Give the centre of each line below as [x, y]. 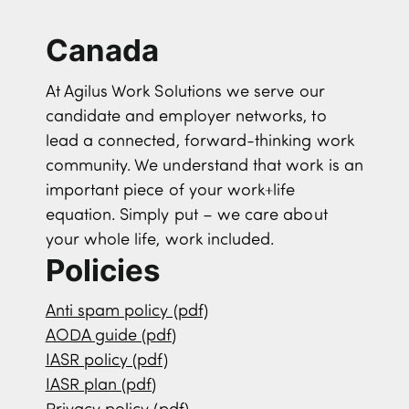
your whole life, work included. [160, 240]
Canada [102, 51]
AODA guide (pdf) [111, 337]
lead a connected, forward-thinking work [199, 142]
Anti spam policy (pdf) [126, 312]
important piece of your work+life [170, 191]
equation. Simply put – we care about [186, 215]
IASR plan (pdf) [101, 386]
